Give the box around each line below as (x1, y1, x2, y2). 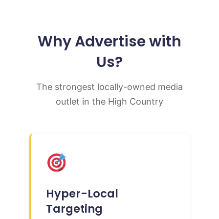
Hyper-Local (46, 185, 118, 201)
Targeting (46, 200, 103, 217)
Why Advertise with (38, 31, 181, 52)
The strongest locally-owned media (36, 81, 183, 92)
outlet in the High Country (56, 96, 163, 107)
